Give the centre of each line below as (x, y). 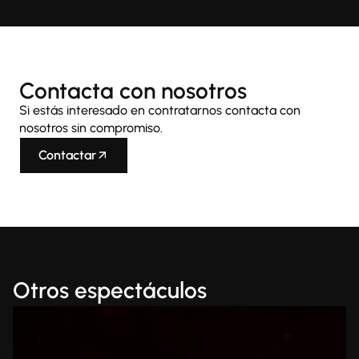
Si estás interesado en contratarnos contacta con (160, 111)
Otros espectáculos (110, 290)
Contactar (67, 155)
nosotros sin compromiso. (91, 128)
